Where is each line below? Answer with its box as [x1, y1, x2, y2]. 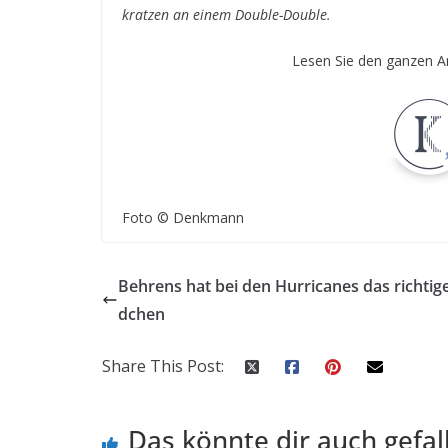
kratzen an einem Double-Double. [122, 5, 331, 25]
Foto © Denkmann [122, 208, 244, 228]
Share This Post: [102, 355, 224, 378]
